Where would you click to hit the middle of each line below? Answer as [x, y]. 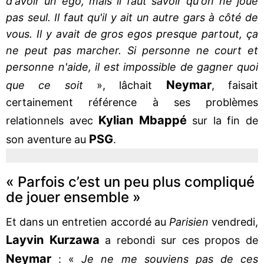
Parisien [189, 222]
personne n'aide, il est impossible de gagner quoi [132, 67]
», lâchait [124, 85]
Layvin [25, 240]
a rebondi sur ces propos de [179, 240]
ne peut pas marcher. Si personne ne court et [132, 50]
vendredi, [233, 222]
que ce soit [44, 85]
